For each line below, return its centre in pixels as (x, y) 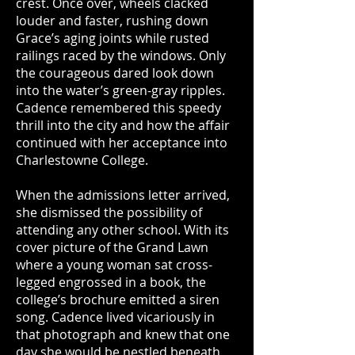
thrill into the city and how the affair (123, 125)
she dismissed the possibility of (109, 212)
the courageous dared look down (115, 73)
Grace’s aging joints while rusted (113, 38)
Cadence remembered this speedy (118, 108)
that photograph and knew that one (123, 334)
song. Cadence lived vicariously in (115, 317)
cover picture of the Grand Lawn (112, 247)
